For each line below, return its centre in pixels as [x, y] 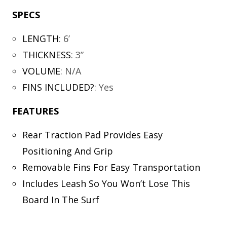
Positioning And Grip [67, 151]
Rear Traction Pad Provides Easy [92, 135]
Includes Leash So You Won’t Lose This [106, 183]
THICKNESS [46, 55]
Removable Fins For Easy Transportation [111, 167]
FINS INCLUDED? [58, 87]
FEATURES [35, 111]
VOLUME [41, 71]
